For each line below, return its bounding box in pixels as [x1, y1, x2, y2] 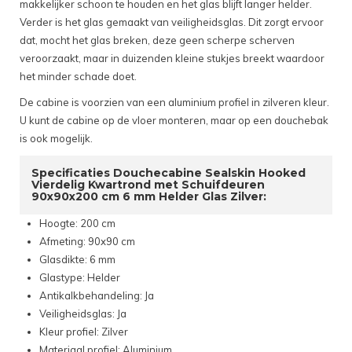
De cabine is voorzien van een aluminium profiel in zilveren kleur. [20, 96, 329, 109]
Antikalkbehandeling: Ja [39, 289, 154, 302]
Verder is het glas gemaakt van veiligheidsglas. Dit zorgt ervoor [20, 16, 324, 29]
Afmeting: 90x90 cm [39, 235, 135, 248]
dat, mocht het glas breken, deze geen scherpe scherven [20, 34, 295, 47]
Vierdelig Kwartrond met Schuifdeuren [31, 178, 265, 192]
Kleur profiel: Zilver [39, 325, 128, 339]
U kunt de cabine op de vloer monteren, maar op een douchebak [20, 114, 328, 127]
